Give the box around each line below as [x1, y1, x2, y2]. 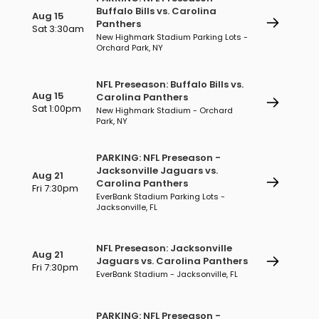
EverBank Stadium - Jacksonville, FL [96, 268, 238, 280]
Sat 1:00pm [32, 102, 81, 115]
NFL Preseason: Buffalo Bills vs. [96, 78, 244, 91]
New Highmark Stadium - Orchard [96, 105, 233, 116]
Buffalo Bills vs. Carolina [96, 4, 216, 18]
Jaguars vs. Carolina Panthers [96, 254, 248, 268]
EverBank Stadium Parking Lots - [96, 191, 225, 202]
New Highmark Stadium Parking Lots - [96, 31, 248, 43]
